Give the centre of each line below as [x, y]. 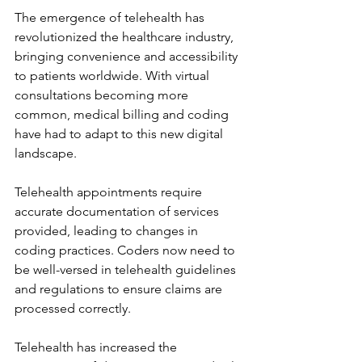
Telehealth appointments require [110, 192]
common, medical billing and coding [123, 114]
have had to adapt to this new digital [120, 134]
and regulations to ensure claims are [120, 289]
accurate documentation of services [118, 211]
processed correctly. [73, 308]
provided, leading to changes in [108, 231]
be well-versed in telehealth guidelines [127, 269]
